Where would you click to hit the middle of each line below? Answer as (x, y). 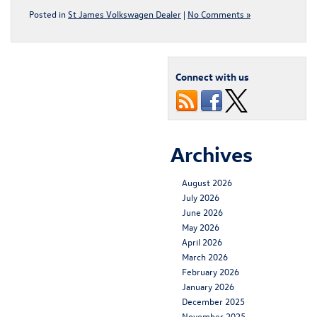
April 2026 (202, 242)
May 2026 (201, 227)
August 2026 (207, 183)
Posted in (48, 14)
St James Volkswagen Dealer (125, 14)
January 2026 (208, 287)
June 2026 (202, 212)
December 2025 (213, 301)
